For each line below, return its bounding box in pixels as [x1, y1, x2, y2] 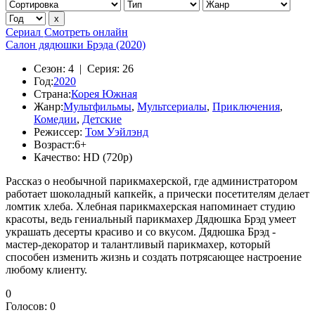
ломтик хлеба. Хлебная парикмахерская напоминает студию [6, 200, 295, 212]
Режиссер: [34, 126, 82, 138]
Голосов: [6, 300, 50, 312]
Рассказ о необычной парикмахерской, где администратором [6, 175, 297, 187]
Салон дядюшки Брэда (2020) [6, 39, 146, 51]
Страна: [34, 88, 71, 100]
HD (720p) [83, 151, 132, 163]
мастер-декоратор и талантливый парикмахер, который [6, 238, 271, 250]
